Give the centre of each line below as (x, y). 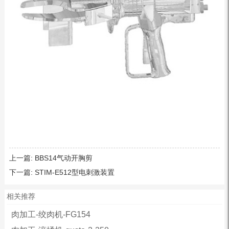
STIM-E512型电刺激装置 (74, 172)
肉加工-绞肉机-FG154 (51, 214)
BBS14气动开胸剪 (63, 158)
